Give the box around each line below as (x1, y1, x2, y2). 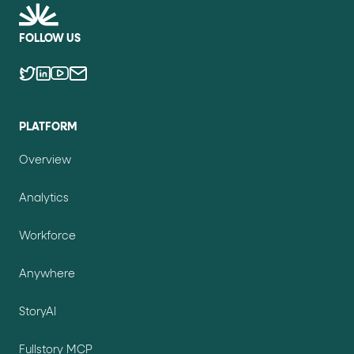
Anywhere (19, 268, 75, 280)
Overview (19, 154, 71, 166)
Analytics (19, 192, 69, 204)
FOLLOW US (19, 32, 81, 44)
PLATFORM (19, 121, 77, 133)
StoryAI (19, 306, 56, 318)
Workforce (19, 230, 76, 242)
